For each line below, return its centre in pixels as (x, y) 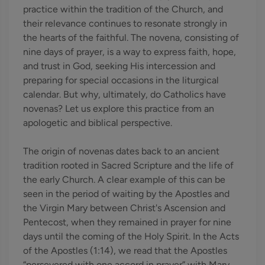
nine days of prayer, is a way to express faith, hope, (130, 52)
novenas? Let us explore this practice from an (119, 109)
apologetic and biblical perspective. (98, 123)
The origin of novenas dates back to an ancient (121, 151)
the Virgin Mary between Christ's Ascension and (124, 208)
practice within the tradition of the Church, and (123, 9)
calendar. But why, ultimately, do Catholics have (125, 94)
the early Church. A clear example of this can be (124, 180)
